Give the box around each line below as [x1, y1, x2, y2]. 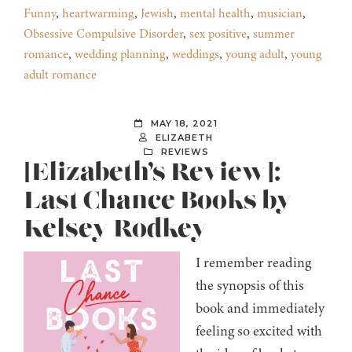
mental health [180, 5, 251, 23]
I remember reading [196, 253, 311, 273]
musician [257, 5, 302, 23]
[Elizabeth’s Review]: [24, 157, 280, 189]
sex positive [189, 25, 247, 43]
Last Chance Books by [24, 185, 292, 218]
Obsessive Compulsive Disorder [24, 25, 183, 43]
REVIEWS [160, 146, 209, 158]
